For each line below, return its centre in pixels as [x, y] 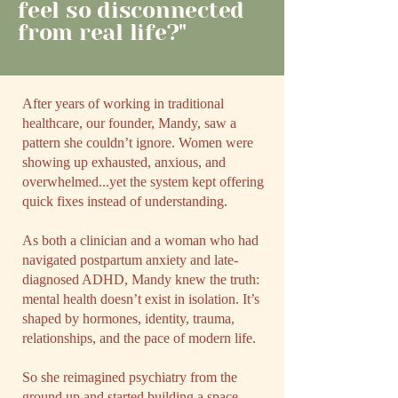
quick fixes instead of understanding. [125, 201]
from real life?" [102, 32]
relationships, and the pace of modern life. [139, 338]
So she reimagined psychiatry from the [130, 377]
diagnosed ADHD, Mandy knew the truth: [141, 279]
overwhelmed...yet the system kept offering [143, 182]
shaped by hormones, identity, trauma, [128, 318]
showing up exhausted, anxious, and [124, 162]
